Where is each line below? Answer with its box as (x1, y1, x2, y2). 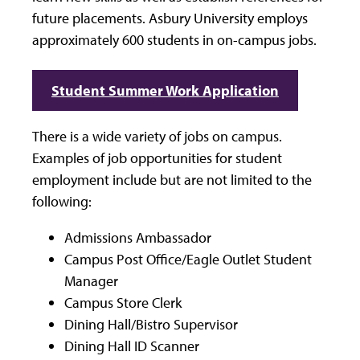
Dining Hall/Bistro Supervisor (64, 315, 238, 333)
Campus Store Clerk (64, 293, 182, 312)
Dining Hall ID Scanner (64, 337, 199, 355)
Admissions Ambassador (64, 228, 211, 247)
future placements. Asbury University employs (32, 9, 308, 27)
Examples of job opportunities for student (32, 149, 282, 167)
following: (32, 192, 92, 211)
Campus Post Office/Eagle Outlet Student (64, 250, 312, 268)
